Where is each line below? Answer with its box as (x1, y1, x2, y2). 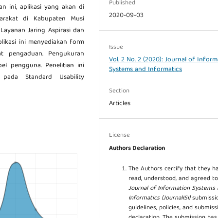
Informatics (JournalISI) (128, 192, 191, 204)
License (109, 129, 130, 141)
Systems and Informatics (109, 63, 182, 75)
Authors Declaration (109, 143, 165, 154)
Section (109, 85, 130, 97)
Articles (109, 97, 131, 109)
